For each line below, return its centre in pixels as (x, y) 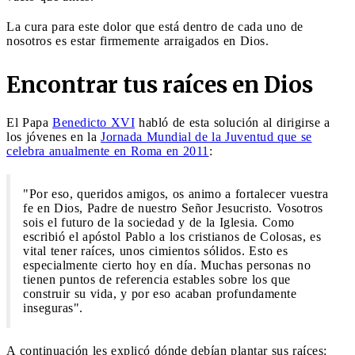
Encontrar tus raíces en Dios (160, 84)
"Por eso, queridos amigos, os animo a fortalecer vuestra (176, 193)
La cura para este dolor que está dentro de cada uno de (155, 26)
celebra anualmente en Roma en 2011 (108, 151)
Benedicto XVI (94, 122)
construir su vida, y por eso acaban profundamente (160, 293)
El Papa (29, 122)
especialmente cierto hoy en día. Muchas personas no (167, 265)
